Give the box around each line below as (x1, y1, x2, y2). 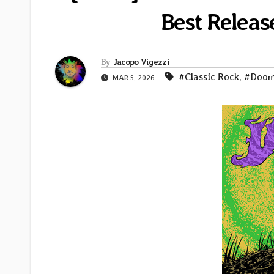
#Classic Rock (179, 71, 239, 83)
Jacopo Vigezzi (113, 57, 169, 67)
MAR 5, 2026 (111, 73, 157, 83)
